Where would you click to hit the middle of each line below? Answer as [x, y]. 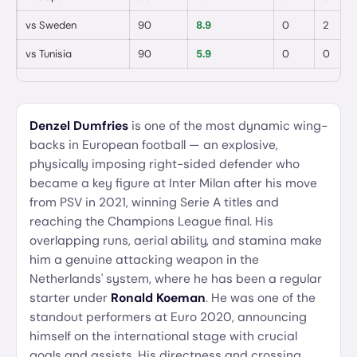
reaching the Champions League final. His [151, 222]
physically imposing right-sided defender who [165, 164]
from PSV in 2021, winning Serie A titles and [154, 202]
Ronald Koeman [158, 298]
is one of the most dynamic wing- [228, 126]
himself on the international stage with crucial [163, 336]
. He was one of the [261, 298]
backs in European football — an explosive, [154, 145]
